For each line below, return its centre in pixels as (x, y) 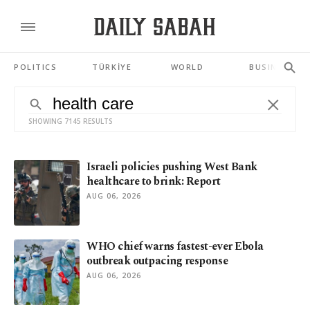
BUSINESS (272, 67)
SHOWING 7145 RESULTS (71, 121)
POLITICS (36, 67)
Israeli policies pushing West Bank (172, 167)
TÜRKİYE (112, 67)
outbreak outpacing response (157, 261)
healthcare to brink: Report (154, 181)
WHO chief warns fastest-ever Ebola (175, 246)
